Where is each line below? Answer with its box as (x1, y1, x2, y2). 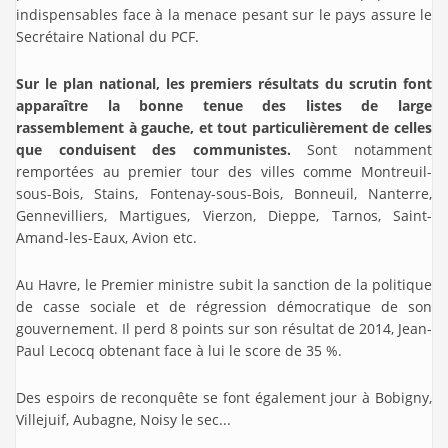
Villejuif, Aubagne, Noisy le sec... (16, 409, 231, 429)
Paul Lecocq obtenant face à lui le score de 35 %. (16, 340, 342, 360)
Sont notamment (290, 139, 433, 159)
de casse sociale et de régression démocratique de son (16, 296, 432, 316)
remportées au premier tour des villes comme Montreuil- (16, 161, 432, 181)
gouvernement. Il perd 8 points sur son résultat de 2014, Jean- (16, 318, 432, 338)
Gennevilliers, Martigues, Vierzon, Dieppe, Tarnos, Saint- (16, 205, 432, 225)
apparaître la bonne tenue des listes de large (16, 95, 432, 115)
